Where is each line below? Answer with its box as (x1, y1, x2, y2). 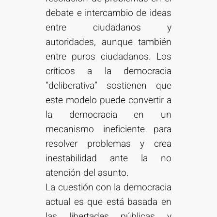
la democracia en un (46, 108, 171, 122)
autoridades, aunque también (46, 35, 171, 49)
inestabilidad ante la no (46, 152, 171, 166)
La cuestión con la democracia (46, 181, 171, 195)
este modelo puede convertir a (46, 93, 171, 108)
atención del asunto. (46, 166, 129, 180)
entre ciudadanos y (46, 21, 171, 35)
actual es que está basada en (46, 195, 171, 209)
